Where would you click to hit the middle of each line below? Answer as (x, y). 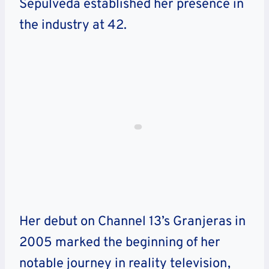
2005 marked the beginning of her (120, 243)
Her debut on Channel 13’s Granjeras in (132, 222)
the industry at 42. (73, 25)
